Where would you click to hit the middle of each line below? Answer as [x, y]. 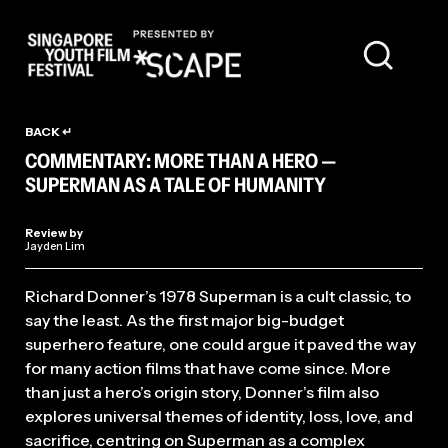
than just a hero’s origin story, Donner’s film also [202, 392]
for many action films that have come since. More [208, 368]
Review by [54, 233]
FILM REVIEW [107, 109]
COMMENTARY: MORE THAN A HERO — [181, 161]
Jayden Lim [55, 246]
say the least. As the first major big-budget [184, 320]
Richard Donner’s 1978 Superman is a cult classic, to [218, 296]
